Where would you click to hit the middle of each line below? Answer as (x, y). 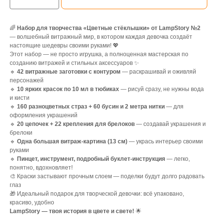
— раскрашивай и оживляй (158, 72)
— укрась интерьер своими (165, 142)
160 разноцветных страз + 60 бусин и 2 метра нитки (91, 107)
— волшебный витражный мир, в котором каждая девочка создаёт (101, 37)
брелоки (21, 133)
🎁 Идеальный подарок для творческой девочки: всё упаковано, (97, 194)
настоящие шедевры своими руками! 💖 (64, 46)
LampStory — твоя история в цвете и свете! (72, 211)
